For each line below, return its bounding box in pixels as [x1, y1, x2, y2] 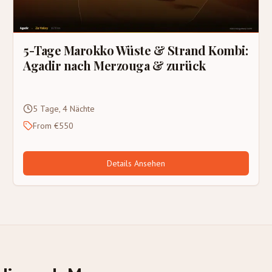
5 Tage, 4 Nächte [33, 103, 95, 114]
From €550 [33, 120, 74, 131]
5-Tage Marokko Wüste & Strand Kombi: [23, 41, 248, 58]
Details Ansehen [106, 157, 165, 169]
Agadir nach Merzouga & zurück [23, 56, 206, 73]
